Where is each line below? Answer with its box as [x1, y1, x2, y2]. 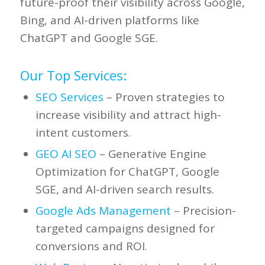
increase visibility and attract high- [35, 106, 221, 122]
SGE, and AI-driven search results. [35, 181, 214, 197]
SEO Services [35, 89, 104, 105]
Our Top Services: [20, 66, 127, 84]
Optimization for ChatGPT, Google [35, 163, 219, 179]
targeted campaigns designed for [35, 220, 215, 236]
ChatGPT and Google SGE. [20, 30, 158, 46]
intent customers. [35, 124, 131, 140]
